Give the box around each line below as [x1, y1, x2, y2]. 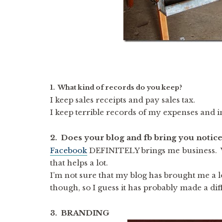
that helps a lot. [50, 158, 108, 167]
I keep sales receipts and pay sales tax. [50, 95, 195, 105]
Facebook [50, 146, 87, 155]
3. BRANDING [50, 208, 110, 218]
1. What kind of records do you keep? [50, 83, 182, 92]
